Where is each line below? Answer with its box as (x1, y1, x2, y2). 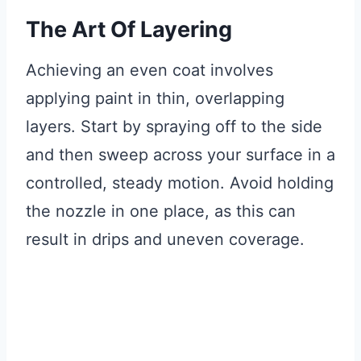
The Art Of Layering (26, 15, 232, 43)
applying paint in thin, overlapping (26, 89, 284, 109)
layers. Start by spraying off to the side (26, 117, 322, 137)
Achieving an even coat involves (26, 60, 273, 81)
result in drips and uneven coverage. (26, 230, 305, 250)
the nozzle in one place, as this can (26, 201, 296, 222)
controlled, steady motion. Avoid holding (26, 173, 334, 193)
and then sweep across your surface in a (26, 145, 335, 165)
